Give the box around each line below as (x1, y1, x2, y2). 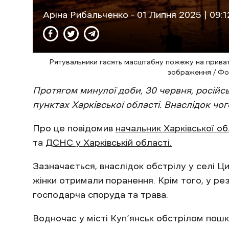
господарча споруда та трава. (33, 190, 168, 200)
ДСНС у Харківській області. (45, 138, 172, 148)
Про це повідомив (33, 124, 116, 133)
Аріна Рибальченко (43, 10, 131, 20)
